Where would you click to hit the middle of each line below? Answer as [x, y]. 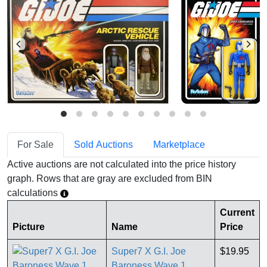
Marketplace [179, 145]
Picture [29, 227]
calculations [34, 193]
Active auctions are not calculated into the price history [122, 164]
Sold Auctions [103, 145]
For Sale [35, 145]
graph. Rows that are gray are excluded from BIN [110, 179]
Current [237, 213]
